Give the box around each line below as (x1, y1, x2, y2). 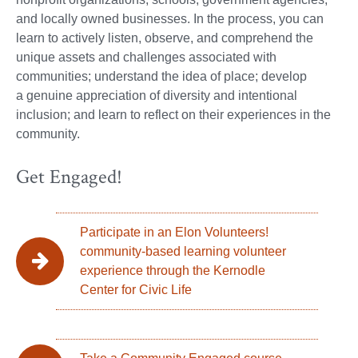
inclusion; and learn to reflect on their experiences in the (16, 107, 331, 121)
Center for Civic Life (80, 283, 192, 297)
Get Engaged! (16, 164, 122, 191)
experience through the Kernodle (80, 264, 265, 278)
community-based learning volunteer (80, 245, 286, 259)
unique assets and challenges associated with (16, 50, 276, 64)
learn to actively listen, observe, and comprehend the (16, 30, 313, 45)
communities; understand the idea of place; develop (16, 69, 307, 83)
